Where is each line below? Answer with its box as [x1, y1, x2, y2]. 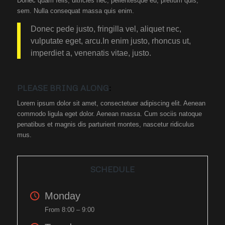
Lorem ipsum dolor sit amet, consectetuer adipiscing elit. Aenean [17, 99, 205, 107]
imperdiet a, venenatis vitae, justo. [30, 48, 151, 58]
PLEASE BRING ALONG [17, 83, 109, 93]
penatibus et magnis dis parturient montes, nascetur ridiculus [17, 121, 194, 129]
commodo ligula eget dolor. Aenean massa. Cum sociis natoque [17, 110, 202, 118]
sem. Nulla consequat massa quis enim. [17, 7, 134, 15]
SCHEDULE [90, 164, 135, 175]
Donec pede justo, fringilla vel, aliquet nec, [30, 24, 181, 34]
